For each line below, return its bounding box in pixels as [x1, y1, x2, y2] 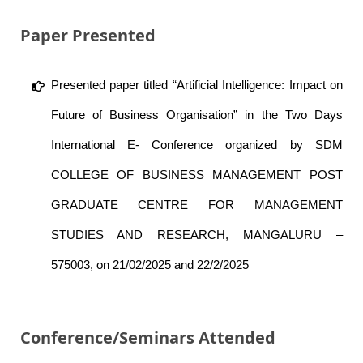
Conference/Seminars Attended [20, 327, 275, 349]
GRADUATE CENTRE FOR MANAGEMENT [50, 198, 343, 212]
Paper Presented [20, 24, 156, 47]
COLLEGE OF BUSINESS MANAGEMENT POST [50, 168, 343, 182]
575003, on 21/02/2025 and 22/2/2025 [50, 258, 249, 272]
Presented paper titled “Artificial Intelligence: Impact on [50, 78, 343, 92]
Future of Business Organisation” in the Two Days [50, 108, 343, 122]
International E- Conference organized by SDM [50, 138, 343, 152]
